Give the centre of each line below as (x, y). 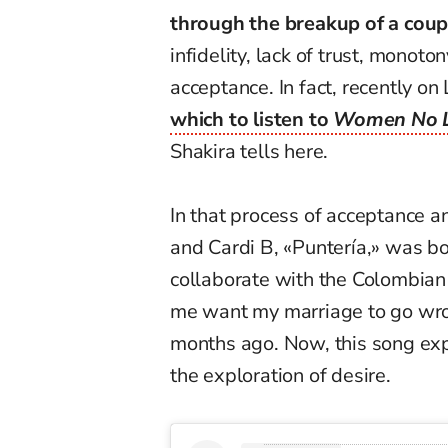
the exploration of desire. (280, 376)
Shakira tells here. (249, 152)
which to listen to (252, 120)
